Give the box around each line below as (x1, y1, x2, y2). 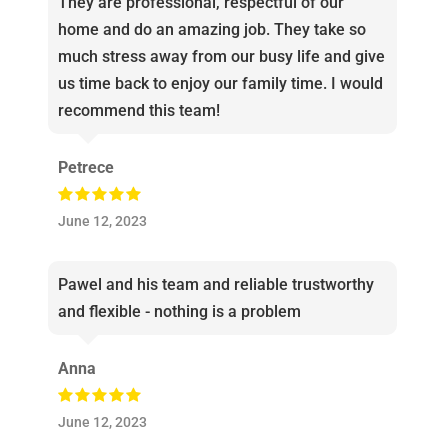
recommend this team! (57, 101, 220, 121)
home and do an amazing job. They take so (57, 20, 366, 40)
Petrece (57, 158, 114, 178)
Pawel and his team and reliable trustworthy (57, 275, 374, 295)
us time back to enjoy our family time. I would (57, 74, 383, 94)
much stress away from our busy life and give (57, 47, 385, 67)
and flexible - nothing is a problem (57, 302, 301, 322)
